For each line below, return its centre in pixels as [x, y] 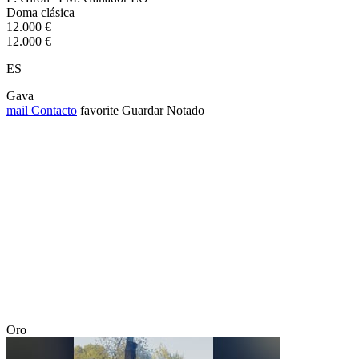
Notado [186, 110]
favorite [99, 110]
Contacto [52, 110]
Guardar [143, 110]
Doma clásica [40, 12]
